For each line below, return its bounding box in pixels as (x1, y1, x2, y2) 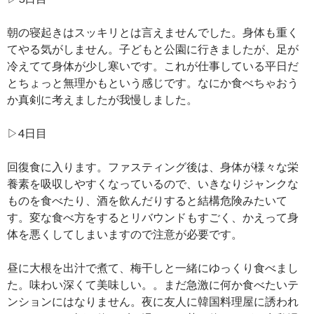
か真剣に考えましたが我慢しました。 (7, 93, 198, 107)
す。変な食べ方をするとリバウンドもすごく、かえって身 (7, 210, 299, 224)
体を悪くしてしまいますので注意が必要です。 (7, 227, 243, 241)
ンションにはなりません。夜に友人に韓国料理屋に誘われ (7, 294, 299, 308)
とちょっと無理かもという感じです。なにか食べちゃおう (7, 76, 299, 90)
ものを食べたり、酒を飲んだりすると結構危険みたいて (7, 193, 287, 207)
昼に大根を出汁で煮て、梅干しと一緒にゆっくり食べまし (7, 261, 299, 275)
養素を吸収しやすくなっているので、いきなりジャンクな (7, 177, 299, 191)
